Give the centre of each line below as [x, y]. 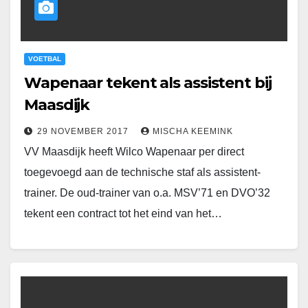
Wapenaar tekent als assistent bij [148, 83]
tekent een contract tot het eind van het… [123, 214]
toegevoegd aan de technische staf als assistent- [142, 173]
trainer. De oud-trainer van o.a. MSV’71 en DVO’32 [147, 193]
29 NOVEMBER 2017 [84, 132]
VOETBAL [45, 59]
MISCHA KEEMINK [193, 132]
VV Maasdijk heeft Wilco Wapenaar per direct [134, 152]
